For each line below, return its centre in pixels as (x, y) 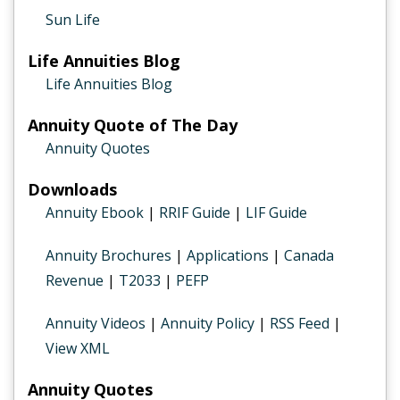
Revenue (76, 280)
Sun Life (73, 20)
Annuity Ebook (95, 212)
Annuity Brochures (108, 255)
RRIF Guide (195, 212)
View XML (78, 348)
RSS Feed (298, 323)
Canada (309, 255)
